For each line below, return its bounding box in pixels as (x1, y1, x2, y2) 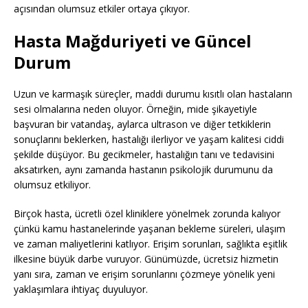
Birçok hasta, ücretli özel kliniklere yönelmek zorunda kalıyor (14, 207, 280, 221)
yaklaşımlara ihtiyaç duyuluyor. (14, 283, 148, 296)
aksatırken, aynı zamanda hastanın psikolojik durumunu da (14, 163, 273, 177)
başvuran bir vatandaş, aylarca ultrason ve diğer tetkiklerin (14, 118, 271, 131)
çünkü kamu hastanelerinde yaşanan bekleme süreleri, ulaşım (14, 222, 285, 236)
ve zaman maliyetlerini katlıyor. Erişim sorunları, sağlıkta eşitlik (14, 237, 287, 251)
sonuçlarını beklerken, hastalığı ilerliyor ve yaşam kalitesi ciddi (14, 133, 284, 146)
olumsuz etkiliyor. (14, 178, 91, 192)
